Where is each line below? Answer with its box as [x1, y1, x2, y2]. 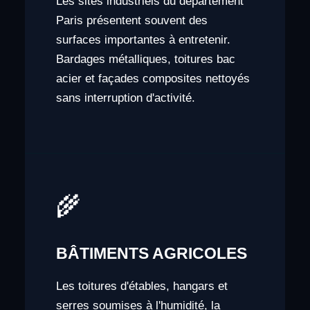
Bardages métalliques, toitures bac [55, 52, 235, 66]
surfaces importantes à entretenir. [55, 33, 230, 46]
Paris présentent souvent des [55, 13, 208, 27]
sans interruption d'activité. [55, 91, 195, 104]
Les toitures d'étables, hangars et [55, 280, 228, 293]
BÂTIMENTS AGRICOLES [55, 244, 247, 263]
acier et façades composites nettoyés [55, 71, 250, 85]
